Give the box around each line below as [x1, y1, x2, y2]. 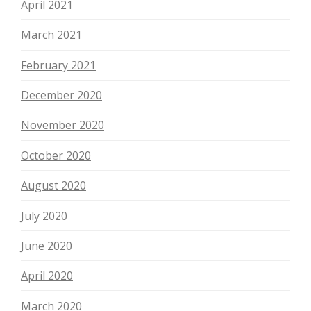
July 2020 [21, 208, 67, 224]
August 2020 [21, 178, 86, 194]
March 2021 [21, 27, 82, 43]
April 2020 [21, 268, 73, 284]
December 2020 [21, 87, 102, 103]
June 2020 [21, 237, 72, 253]
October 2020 [21, 147, 91, 163]
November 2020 [21, 117, 104, 133]
